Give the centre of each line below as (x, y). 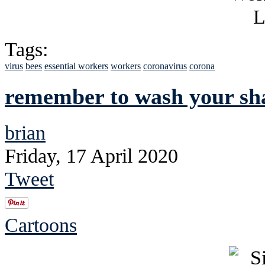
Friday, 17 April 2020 (91, 156)
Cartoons (41, 225)
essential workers (76, 66)
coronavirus (165, 66)
